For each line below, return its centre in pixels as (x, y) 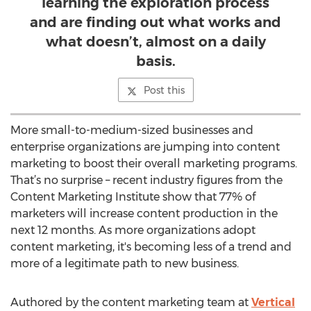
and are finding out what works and (155, 22)
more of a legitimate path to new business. (125, 263)
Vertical (273, 302)
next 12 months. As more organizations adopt (133, 230)
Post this (164, 90)
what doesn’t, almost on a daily (155, 42)
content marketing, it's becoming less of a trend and (151, 247)
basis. (155, 61)
